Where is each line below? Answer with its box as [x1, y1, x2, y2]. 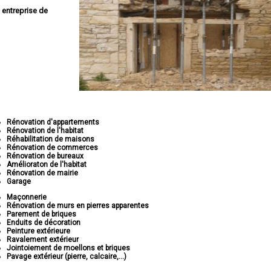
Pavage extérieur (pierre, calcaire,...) [7, 252, 127, 261]
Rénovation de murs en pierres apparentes [7, 201, 149, 210]
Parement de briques [7, 210, 77, 218]
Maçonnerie [7, 193, 47, 201]
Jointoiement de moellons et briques [7, 244, 131, 252]
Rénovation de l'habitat [7, 126, 84, 135]
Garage [7, 177, 31, 186]
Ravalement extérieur [7, 235, 79, 244]
